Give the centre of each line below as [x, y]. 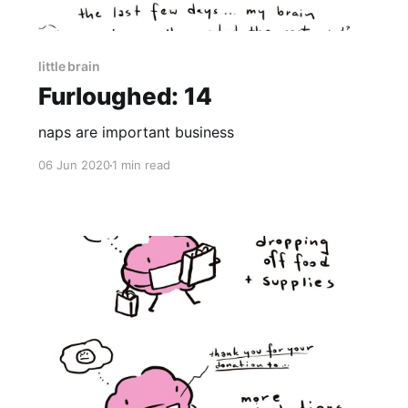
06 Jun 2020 [74, 165]
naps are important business [136, 133]
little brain [69, 66]
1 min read [141, 165]
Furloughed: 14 [125, 97]
